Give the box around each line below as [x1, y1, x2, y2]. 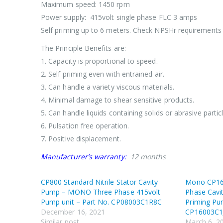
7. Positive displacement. [41, 134, 121, 144]
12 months [128, 152, 166, 162]
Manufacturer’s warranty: [41, 152, 128, 162]
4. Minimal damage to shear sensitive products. [41, 95, 195, 105]
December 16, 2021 [41, 207, 106, 217]
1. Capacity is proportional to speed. [41, 56, 158, 66]
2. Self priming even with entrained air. [41, 69, 164, 79]
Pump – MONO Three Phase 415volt [41, 187, 161, 197]
